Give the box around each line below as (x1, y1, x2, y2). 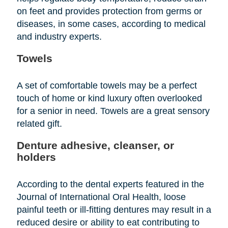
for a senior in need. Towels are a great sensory (16, 105, 210, 116)
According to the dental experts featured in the (16, 179, 204, 189)
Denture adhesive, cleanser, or (16, 139, 174, 151)
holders (16, 151, 56, 163)
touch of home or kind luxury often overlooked (16, 93, 202, 103)
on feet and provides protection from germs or (16, 6, 202, 16)
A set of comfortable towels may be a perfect (16, 80, 197, 91)
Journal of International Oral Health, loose (16, 191, 186, 202)
